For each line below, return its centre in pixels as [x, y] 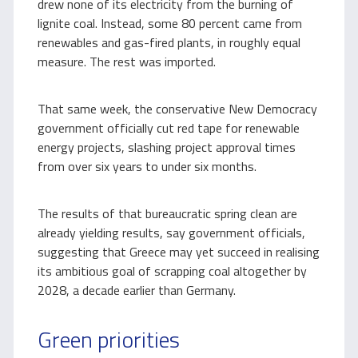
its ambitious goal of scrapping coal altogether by [172, 271]
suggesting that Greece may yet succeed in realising [179, 252]
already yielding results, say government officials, [171, 233]
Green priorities [109, 339]
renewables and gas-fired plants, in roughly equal [169, 42]
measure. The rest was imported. [127, 62]
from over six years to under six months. [147, 166]
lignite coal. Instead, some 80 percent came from [170, 23]
